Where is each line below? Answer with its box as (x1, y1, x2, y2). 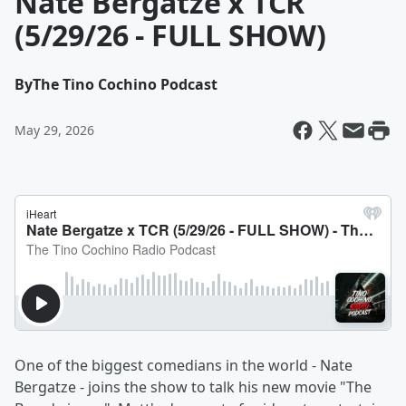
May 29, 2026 (14, 121, 94, 139)
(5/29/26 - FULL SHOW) (14, 15, 326, 54)
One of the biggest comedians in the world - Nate (14, 355, 353, 375)
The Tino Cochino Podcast (33, 74, 217, 94)
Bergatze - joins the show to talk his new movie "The (14, 377, 372, 397)
